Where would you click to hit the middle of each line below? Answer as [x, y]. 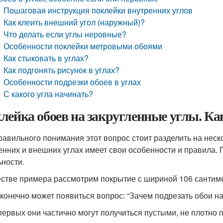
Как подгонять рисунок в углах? [62, 70]
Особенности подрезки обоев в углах [72, 82]
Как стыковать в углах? [46, 58]
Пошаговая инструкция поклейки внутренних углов [98, 10]
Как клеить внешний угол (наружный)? [74, 22]
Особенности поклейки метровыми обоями [83, 46]
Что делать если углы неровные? [65, 34]
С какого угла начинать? [49, 94]
